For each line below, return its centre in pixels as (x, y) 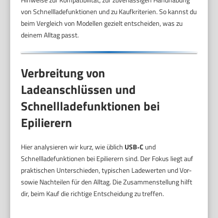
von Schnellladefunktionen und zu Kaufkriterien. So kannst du (109, 11)
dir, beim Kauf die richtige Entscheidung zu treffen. (93, 194)
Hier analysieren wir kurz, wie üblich (73, 147)
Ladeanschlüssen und (79, 90)
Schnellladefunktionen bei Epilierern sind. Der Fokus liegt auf (107, 159)
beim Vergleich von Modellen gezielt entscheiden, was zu (102, 23)
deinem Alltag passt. (50, 35)
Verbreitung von (63, 73)
